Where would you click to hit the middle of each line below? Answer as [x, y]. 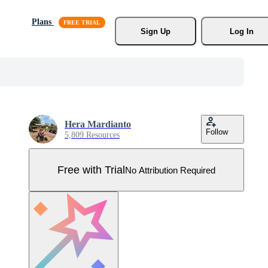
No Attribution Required [170, 170]
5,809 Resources [92, 135]
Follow [217, 132]
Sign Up [155, 31]
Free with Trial [91, 170]
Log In [241, 31]
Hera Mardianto [98, 124]
